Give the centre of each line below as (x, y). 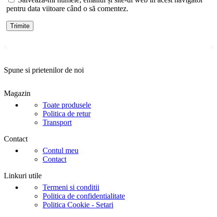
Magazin (17, 93)
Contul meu (61, 151)
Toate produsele (67, 105)
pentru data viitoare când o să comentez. (67, 9)
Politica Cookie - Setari (78, 205)
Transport (57, 123)
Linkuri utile (23, 176)
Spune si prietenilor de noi (44, 70)
